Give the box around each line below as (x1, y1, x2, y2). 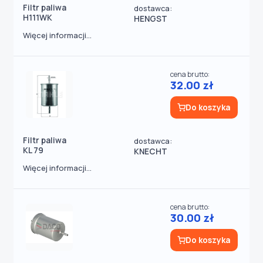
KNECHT (134, 146, 167, 157)
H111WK (23, 12, 52, 23)
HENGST (134, 14, 167, 24)
